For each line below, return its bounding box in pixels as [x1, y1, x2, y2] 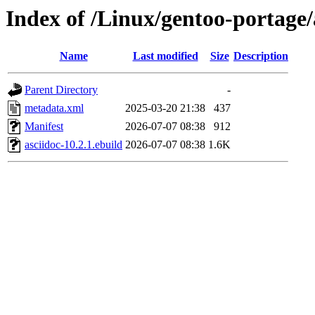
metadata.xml [25, 102, 84, 115]
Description [233, 50, 288, 63]
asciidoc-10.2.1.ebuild [25, 139, 122, 151]
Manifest [25, 120, 63, 133]
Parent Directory [25, 84, 98, 96]
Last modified [132, 50, 198, 63]
